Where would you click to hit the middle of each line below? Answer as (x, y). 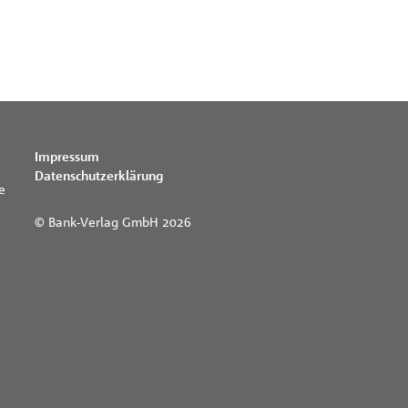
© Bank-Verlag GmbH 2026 (113, 221)
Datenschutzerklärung (99, 175)
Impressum (67, 156)
